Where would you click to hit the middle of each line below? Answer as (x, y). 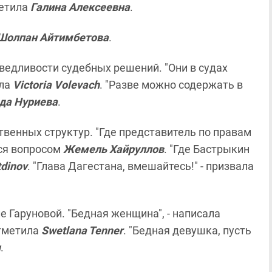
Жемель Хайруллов (114, 149)
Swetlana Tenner (81, 230)
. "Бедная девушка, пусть (187, 230)
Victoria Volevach (56, 85)
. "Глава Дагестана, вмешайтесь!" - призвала (141, 166)
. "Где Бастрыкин (207, 149)
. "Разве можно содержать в (171, 85)
